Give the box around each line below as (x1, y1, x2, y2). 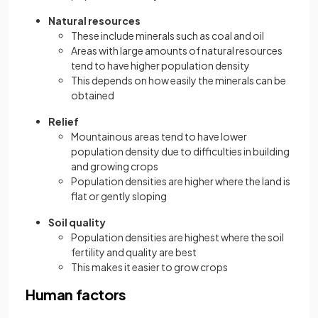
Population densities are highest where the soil (71, 231, 284, 244)
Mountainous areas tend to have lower (71, 130, 247, 143)
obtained (71, 89, 114, 102)
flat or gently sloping (71, 190, 167, 203)
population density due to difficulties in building (71, 145, 290, 158)
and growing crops (71, 160, 158, 173)
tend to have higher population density (71, 59, 250, 72)
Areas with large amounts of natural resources (71, 44, 283, 57)
